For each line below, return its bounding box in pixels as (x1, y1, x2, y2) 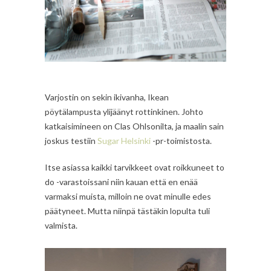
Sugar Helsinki (97, 135, 151, 146)
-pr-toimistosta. (151, 135, 212, 146)
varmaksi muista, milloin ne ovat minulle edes (45, 191, 211, 201)
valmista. (45, 220, 77, 230)
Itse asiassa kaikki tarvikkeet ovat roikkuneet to (45, 162, 224, 172)
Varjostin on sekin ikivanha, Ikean (45, 91, 169, 102)
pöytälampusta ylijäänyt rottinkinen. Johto (45, 106, 203, 117)
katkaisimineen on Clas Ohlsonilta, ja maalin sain (45, 120, 224, 131)
